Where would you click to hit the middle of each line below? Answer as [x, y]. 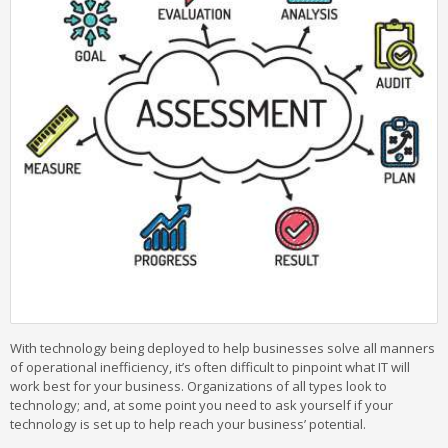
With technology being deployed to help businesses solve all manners [222, 348]
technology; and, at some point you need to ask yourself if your [201, 405]
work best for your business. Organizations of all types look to [198, 386]
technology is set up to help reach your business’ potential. [189, 424]
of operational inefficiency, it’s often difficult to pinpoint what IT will [210, 367]
